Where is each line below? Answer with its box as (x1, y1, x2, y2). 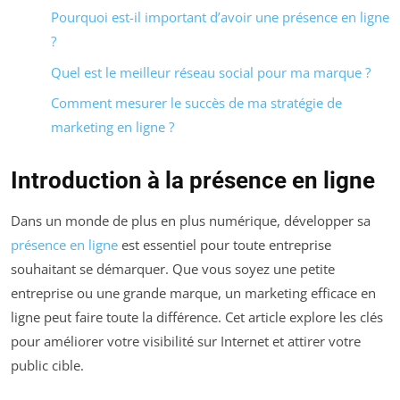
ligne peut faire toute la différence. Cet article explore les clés (11, 308, 383, 327)
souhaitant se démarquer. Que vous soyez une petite (11, 260, 335, 279)
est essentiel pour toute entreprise (118, 236, 331, 254)
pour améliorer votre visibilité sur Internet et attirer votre (11, 332, 361, 351)
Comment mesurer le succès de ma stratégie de (51, 94, 342, 112)
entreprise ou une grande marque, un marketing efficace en (11, 284, 376, 303)
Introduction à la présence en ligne (11, 167, 375, 195)
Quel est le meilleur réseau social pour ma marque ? (51, 62, 371, 81)
